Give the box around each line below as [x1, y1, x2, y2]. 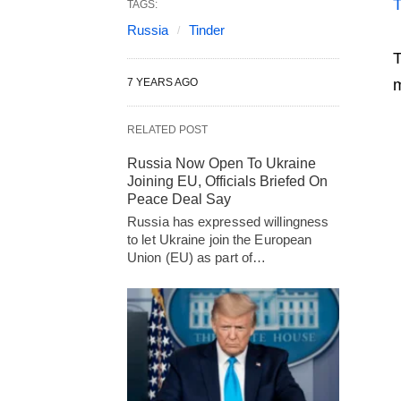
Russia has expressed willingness [127, 214, 329, 229]
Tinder [189, 22, 225, 38]
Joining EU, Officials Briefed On [127, 174, 328, 189]
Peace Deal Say [127, 192, 231, 207]
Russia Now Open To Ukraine [127, 156, 316, 171]
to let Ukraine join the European [127, 232, 312, 247]
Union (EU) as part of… [127, 250, 267, 265]
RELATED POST [127, 124, 208, 136]
